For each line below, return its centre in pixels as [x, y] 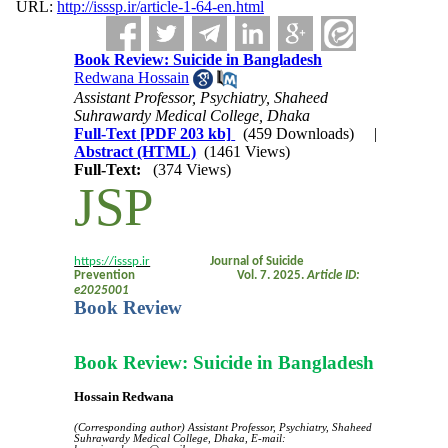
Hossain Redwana [124, 397]
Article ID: [334, 276]
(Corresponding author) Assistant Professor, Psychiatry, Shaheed [223, 428]
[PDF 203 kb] [184, 134]
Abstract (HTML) [135, 152]
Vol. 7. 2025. [221, 276]
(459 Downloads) [299, 134]
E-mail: [269, 439]
